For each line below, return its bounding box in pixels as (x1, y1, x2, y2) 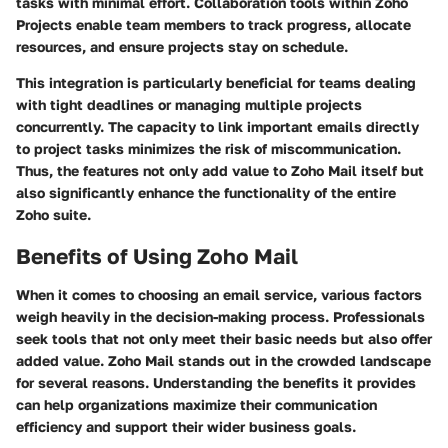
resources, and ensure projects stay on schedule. (16, 38, 348, 56)
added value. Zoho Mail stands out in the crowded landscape (16, 351, 431, 369)
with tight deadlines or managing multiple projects (16, 96, 362, 114)
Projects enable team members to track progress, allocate (16, 16, 411, 34)
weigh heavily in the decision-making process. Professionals (16, 307, 425, 325)
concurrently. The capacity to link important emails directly (16, 118, 419, 136)
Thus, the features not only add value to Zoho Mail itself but (16, 162, 424, 180)
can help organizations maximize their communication (16, 395, 377, 413)
